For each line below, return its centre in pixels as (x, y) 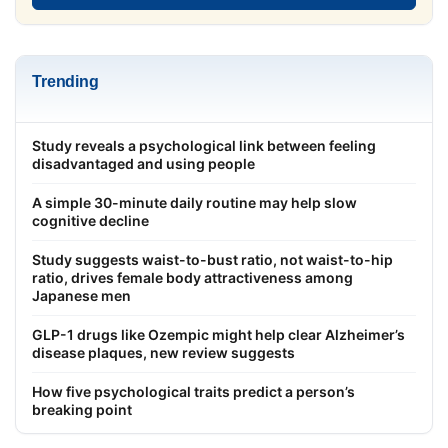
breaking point (82, 409)
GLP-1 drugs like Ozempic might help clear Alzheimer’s (218, 334)
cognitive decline (90, 220)
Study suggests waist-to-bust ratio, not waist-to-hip (212, 259)
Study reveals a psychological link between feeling (204, 145)
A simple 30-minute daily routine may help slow (194, 202)
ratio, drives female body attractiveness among (192, 277)
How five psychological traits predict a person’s (193, 391)
